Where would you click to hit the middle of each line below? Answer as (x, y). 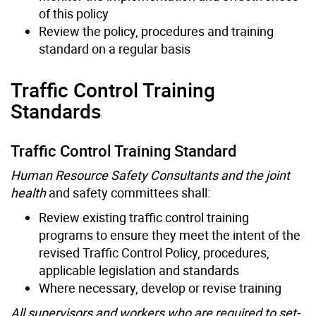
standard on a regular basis (115, 48)
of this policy (74, 13)
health (28, 192)
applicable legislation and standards (139, 270)
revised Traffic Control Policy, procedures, (154, 252)
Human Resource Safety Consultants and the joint (150, 175)
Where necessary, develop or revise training (160, 287)
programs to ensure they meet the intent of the (170, 235)
